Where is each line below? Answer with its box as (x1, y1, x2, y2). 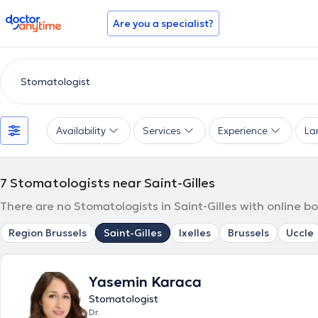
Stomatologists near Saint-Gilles (10, 175, 215, 191)
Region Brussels (9, 226, 87, 239)
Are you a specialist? (113, 17, 214, 30)
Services (143, 124, 181, 137)
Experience (218, 124, 268, 137)
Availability (56, 124, 106, 137)
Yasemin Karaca (89, 273, 202, 291)
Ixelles (179, 226, 211, 239)
